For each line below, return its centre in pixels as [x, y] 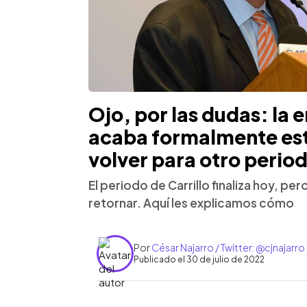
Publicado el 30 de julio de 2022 [199, 260]
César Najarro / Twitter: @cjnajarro [228, 248]
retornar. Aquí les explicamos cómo [191, 202]
